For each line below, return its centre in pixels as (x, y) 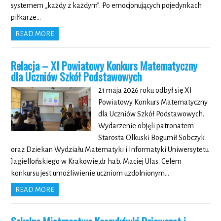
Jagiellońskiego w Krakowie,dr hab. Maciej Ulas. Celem (96, 161)
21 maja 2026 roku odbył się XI (145, 90)
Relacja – (31, 65)
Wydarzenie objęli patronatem (146, 126)
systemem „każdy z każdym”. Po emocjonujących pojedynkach (107, 5)
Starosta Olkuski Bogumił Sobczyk (151, 137)
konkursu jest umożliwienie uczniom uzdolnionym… (90, 173)
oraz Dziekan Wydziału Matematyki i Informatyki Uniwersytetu (110, 149)
